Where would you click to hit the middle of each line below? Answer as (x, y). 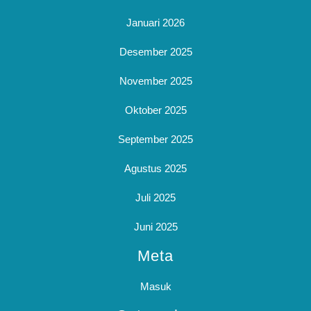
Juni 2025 (155, 227)
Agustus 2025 (155, 168)
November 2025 (155, 81)
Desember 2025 (155, 52)
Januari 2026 (155, 23)
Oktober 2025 (155, 110)
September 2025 (155, 139)
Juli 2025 (155, 197)
